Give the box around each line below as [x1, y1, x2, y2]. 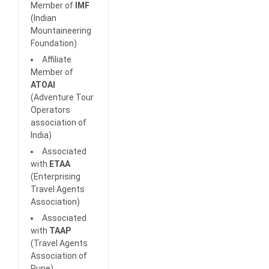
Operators [31, 105, 70, 115]
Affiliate [42, 55, 71, 65]
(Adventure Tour [31, 92, 94, 103]
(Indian [31, 13, 56, 23]
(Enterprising [31, 172, 80, 182]
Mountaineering [31, 26, 91, 36]
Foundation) [31, 38, 77, 49]
